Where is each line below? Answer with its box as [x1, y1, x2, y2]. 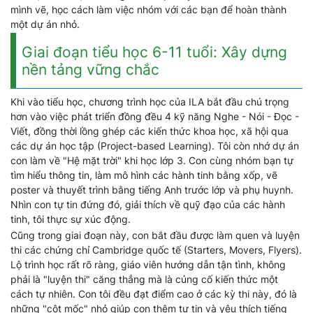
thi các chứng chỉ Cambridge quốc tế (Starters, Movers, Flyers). [10, 244, 302, 256]
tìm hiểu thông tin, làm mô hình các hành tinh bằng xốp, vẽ [10, 169, 277, 181]
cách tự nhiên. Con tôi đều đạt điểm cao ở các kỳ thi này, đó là [10, 288, 297, 300]
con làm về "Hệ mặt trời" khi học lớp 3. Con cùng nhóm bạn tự [10, 154, 293, 166]
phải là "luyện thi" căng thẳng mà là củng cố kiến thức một [10, 273, 278, 285]
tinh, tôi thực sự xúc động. [10, 213, 131, 225]
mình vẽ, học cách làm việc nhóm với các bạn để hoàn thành [10, 3, 286, 15]
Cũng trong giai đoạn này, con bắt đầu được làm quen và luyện [10, 229, 300, 241]
